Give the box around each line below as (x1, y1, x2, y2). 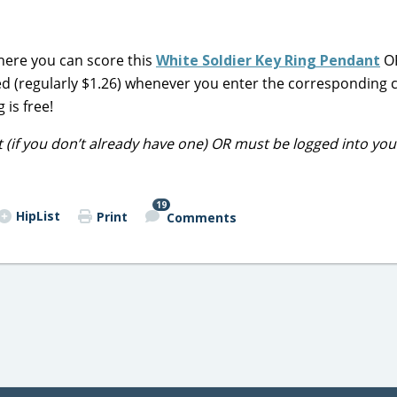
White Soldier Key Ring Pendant (156, 51, 380, 70)
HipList (15, 207, 60, 224)
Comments (166, 208, 237, 226)
